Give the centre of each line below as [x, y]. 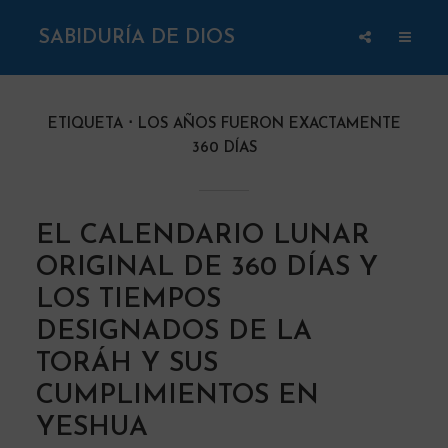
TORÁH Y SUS [126, 364]
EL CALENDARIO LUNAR [202, 236]
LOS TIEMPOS [128, 300]
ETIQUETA [85, 124]
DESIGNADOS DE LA [173, 332]
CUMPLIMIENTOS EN [177, 396]
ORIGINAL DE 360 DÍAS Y [206, 268]
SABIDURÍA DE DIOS [137, 37]
